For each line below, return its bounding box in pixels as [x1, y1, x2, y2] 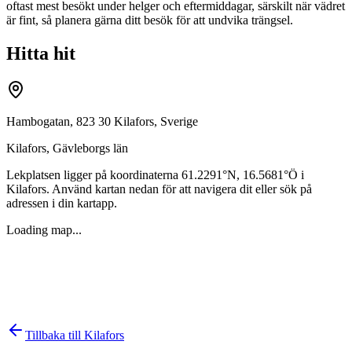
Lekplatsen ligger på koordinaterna [6, 167, 181, 181]
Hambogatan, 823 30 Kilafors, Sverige [6, 114, 198, 128]
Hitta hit [6, 42, 75, 64]
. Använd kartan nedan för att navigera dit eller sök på [46, 181, 312, 196]
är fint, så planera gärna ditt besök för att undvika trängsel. [6, 13, 293, 27]
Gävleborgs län [53, 141, 128, 155]
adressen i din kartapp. [6, 196, 117, 210]
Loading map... [6, 222, 82, 236]
